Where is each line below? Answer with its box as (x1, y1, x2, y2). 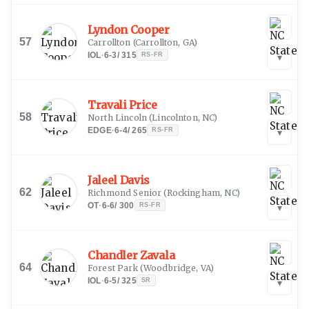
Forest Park (88, 262, 138, 273)
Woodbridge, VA (143, 262, 211, 273)
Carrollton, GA (134, 37, 194, 48)
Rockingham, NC (166, 187, 237, 198)
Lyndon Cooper (88, 22, 170, 37)
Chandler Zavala (88, 248, 175, 262)
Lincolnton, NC (152, 112, 215, 123)
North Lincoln (88, 112, 147, 123)
